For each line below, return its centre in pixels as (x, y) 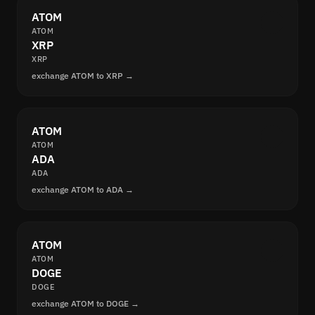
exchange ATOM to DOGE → (85, 304)
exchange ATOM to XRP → (83, 76)
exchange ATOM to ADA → (83, 190)
